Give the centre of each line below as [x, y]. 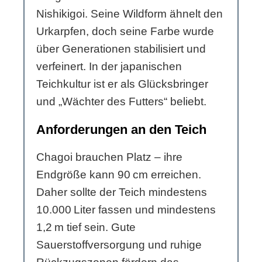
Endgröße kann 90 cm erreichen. [119, 175]
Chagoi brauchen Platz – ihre [109, 157]
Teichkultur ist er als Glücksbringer [122, 84]
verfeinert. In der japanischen [109, 67]
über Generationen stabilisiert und [121, 49]
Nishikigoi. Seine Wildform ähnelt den [130, 14]
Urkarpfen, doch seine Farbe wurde [125, 32]
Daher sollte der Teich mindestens [122, 192]
